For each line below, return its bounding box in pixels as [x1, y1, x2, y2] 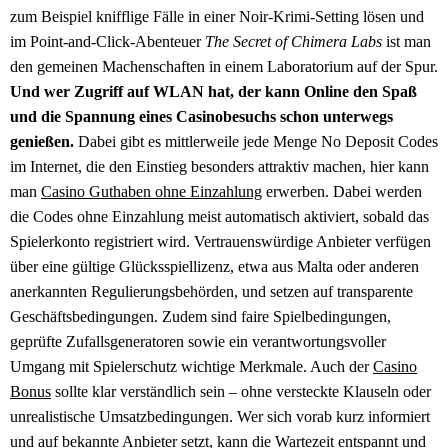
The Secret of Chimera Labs [205, 32, 382, 50]
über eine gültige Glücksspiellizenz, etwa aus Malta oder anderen [10, 257, 419, 275]
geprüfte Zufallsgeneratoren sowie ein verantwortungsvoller [10, 332, 386, 350]
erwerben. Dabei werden [262, 182, 422, 200]
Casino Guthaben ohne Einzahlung [41, 182, 262, 200]
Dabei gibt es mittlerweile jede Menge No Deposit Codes [78, 132, 438, 150]
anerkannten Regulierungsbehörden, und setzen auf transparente [10, 282, 413, 300]
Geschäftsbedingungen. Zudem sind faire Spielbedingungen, [10, 307, 391, 325]
